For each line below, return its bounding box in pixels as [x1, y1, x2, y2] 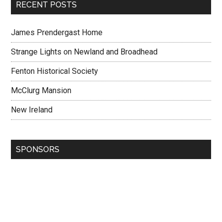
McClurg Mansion [11, 86, 72, 95]
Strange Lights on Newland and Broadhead [11, 47, 158, 56]
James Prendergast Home [11, 28, 103, 37]
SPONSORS [16, 145, 60, 154]
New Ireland [11, 105, 53, 114]
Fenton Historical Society [11, 66, 99, 76]
